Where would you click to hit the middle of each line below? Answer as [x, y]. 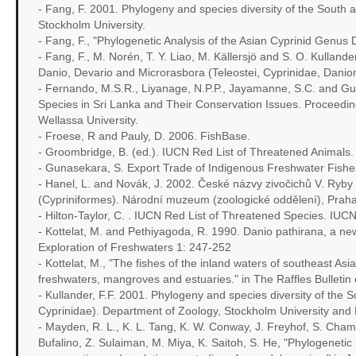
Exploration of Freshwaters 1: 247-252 [134, 248]
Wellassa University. [88, 120]
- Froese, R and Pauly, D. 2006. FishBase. [144, 136]
